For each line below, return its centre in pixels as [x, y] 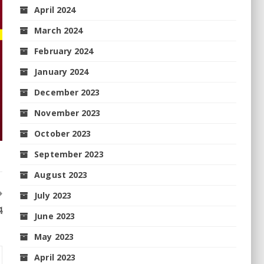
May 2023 [54, 236]
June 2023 [55, 216]
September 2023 [69, 154]
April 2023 [55, 257]
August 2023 [61, 174]
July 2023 [53, 195]
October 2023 [63, 133]
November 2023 [67, 113]
